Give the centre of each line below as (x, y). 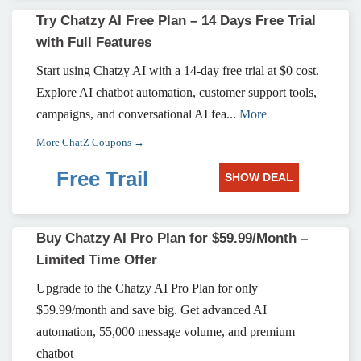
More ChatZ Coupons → (90, 142)
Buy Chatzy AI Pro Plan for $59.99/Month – (172, 238)
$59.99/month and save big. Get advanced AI (151, 310)
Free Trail (102, 179)
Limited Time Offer (97, 260)
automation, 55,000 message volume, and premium (166, 332)
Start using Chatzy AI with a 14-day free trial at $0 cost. (178, 71)
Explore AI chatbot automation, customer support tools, (176, 92)
